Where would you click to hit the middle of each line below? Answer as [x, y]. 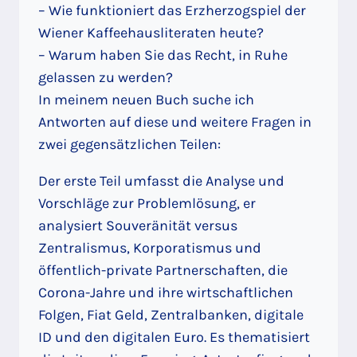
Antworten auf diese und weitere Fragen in [175, 122]
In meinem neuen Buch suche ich [146, 99]
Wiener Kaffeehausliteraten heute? [151, 32]
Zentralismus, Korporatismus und [150, 247]
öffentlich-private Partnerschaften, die [163, 270]
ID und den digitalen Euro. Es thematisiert [174, 337]
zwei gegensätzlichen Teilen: [129, 144]
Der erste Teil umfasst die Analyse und [161, 180]
